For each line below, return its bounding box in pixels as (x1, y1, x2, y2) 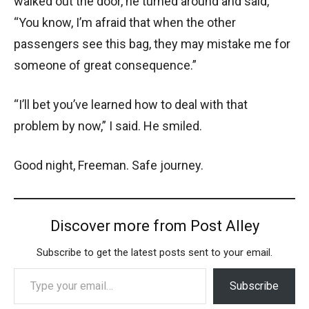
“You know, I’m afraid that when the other (14, 15, 236, 30)
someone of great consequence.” (14, 58, 197, 73)
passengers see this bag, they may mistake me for (14, 37, 290, 52)
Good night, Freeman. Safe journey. (14, 158, 203, 173)
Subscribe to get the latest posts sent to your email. (37, 246, 272, 259)
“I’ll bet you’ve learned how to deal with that (14, 97, 248, 112)
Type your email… (13, 260, 21, 275)
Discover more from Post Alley (50, 217, 259, 235)
